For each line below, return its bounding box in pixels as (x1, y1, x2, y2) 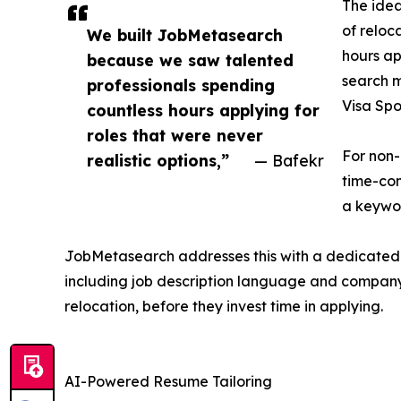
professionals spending (87, 75, 275, 96)
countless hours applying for (87, 100, 320, 121)
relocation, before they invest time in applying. (64, 297, 383, 316)
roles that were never (87, 125, 263, 146)
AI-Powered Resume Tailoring (64, 372, 272, 391)
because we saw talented (87, 50, 294, 71)
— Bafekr (254, 150, 324, 171)
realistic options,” (87, 150, 229, 171)
